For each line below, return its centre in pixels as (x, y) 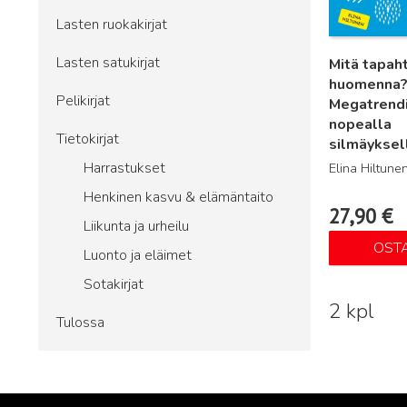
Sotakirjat (114, 284)
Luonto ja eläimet (138, 255)
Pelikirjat (83, 101)
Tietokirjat (88, 139)
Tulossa (80, 323)
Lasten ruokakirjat (112, 25)
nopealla (360, 125)
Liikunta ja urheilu (136, 226)
